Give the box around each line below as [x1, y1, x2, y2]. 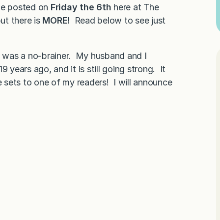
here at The [111, 1, 159, 12]
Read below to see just [70, 15, 166, 26]
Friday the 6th [50, 1, 111, 12]
